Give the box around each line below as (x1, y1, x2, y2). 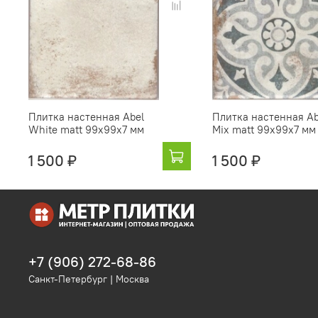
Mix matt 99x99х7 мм (212, 123, 316, 137)
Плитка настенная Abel (28, 110, 145, 124)
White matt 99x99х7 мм (28, 123, 145, 137)
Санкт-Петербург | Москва (28, 273, 149, 286)
